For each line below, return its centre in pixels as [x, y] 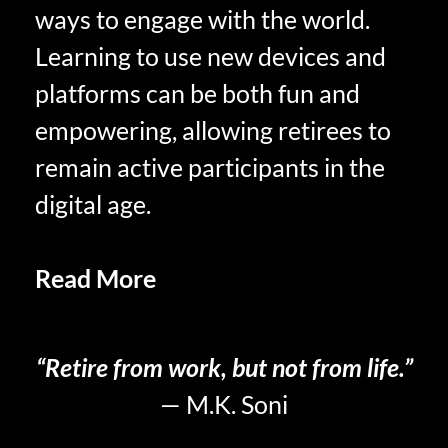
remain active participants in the [210, 167]
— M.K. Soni [224, 403]
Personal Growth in [266, 278]
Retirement [97, 315]
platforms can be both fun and [197, 93]
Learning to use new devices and [210, 56]
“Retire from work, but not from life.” [224, 366]
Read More [95, 278]
